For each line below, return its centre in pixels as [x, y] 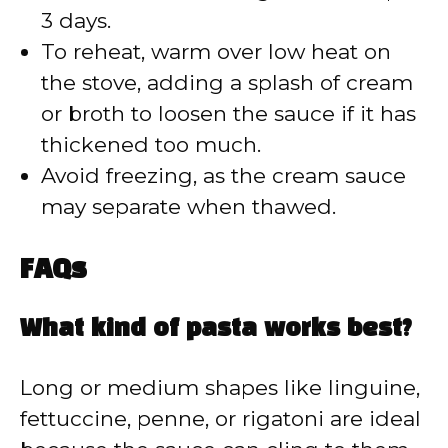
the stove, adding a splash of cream [227, 82]
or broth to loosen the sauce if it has [228, 113]
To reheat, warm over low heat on [216, 51]
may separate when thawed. [188, 206]
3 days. [76, 20]
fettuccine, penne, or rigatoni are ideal [220, 419]
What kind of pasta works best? [216, 330]
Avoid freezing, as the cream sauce [223, 175]
